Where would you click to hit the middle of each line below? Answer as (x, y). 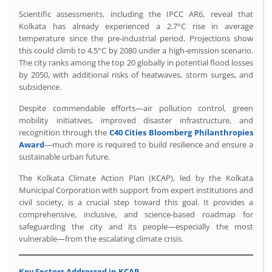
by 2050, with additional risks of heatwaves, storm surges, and (136, 74)
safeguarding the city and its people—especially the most (136, 226)
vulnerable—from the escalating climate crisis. (101, 238)
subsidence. (40, 87)
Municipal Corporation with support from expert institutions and (136, 190)
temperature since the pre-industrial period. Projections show (136, 38)
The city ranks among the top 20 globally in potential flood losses (136, 62)
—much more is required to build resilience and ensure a (149, 144)
